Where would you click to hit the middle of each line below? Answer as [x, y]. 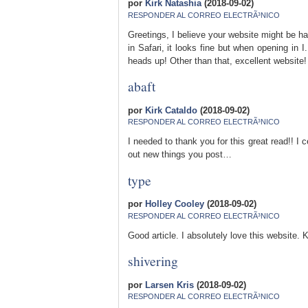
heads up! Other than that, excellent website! [217, 60]
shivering [153, 261]
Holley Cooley [175, 204]
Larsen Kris [169, 285]
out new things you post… [180, 154]
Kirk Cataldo [171, 110]
